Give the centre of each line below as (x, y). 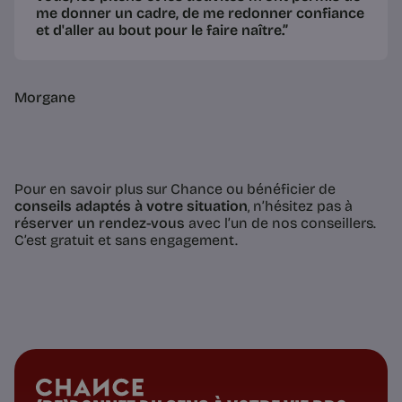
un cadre (145, 13)
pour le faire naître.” (219, 31)
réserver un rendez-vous (100, 223)
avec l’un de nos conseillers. (280, 223)
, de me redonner (234, 13)
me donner (75, 13)
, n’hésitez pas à (300, 206)
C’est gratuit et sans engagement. (126, 240)
